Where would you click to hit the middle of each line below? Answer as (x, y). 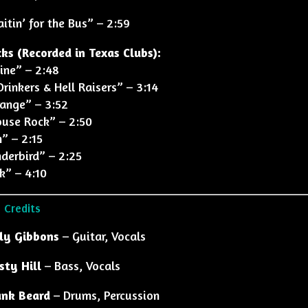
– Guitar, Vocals (102, 236)
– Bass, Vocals (80, 265)
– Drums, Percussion (104, 295)
